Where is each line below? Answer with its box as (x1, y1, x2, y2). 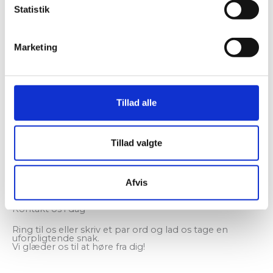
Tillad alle (116, 97, 157, 108)
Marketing (13, 41, 57, 52)
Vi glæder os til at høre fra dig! (12, 241, 145, 253)
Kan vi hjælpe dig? (12, 162, 94, 174)
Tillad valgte (111, 137, 162, 148)
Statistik (13, 4, 49, 15)
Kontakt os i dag (12, 204, 85, 215)
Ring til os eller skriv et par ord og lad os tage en (12, 224, 228, 236)
